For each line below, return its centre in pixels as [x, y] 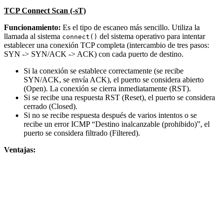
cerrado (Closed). [51, 106]
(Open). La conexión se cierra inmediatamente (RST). [107, 88]
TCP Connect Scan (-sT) [45, 10]
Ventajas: [20, 149]
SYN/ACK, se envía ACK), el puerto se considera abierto [114, 79]
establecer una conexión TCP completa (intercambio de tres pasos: [107, 45]
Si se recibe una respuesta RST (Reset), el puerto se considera [119, 97]
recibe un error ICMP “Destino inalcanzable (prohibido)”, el [117, 124]
